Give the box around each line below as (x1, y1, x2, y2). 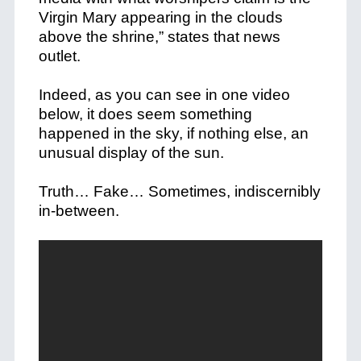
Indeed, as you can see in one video (38, 86, 290, 103)
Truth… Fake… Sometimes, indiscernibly (38, 183, 321, 200)
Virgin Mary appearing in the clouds (38, 9, 283, 26)
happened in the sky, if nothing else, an (38, 125, 309, 142)
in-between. (38, 202, 119, 219)
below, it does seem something (38, 106, 252, 122)
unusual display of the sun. (38, 144, 224, 161)
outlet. (38, 48, 81, 64)
